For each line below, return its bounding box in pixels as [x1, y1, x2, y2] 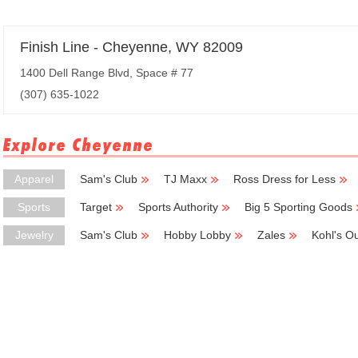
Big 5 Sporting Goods [245, 201, 352, 213]
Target [80, 201, 112, 213]
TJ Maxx [164, 173, 207, 185]
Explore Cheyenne [3, 134, 154, 155]
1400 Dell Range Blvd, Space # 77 [20, 66, 193, 79]
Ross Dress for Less [233, 173, 336, 185]
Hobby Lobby [164, 229, 231, 241]
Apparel [14, 173, 54, 185]
